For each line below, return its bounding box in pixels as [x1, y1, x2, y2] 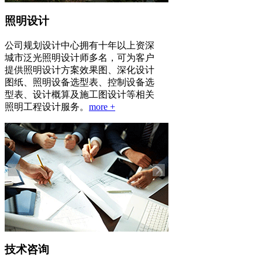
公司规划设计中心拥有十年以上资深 [5, 40, 154, 50]
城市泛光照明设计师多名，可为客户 [5, 52, 154, 63]
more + [89, 101, 115, 112]
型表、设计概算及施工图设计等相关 [5, 89, 154, 99]
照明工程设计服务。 [5, 101, 89, 112]
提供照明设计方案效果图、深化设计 [5, 64, 154, 75]
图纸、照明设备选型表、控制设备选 [5, 77, 154, 87]
